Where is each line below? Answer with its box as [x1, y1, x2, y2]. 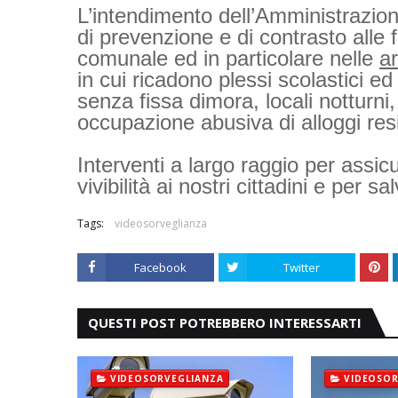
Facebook [133, 259, 187, 275]
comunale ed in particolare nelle [77, 45, 379, 70]
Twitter [283, 259, 320, 275]
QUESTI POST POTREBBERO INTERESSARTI [88, 313, 362, 331]
